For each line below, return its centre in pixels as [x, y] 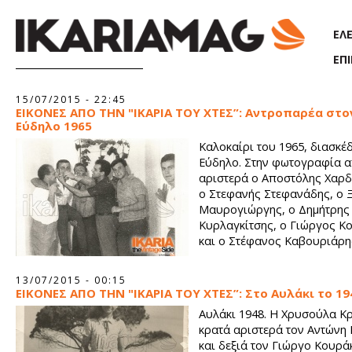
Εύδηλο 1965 [54, 126]
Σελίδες [33, 92]
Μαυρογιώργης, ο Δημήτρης [274, 209]
